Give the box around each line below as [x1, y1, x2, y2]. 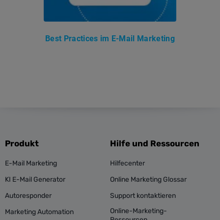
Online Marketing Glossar [110, 175, 187, 184]
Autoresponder [5, 192, 52, 200]
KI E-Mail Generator [5, 175, 65, 184]
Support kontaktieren [110, 192, 176, 200]
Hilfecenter [110, 159, 145, 167]
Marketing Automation [5, 208, 74, 216]
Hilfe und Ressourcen [110, 138, 199, 148]
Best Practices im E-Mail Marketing [45, 34, 175, 43]
